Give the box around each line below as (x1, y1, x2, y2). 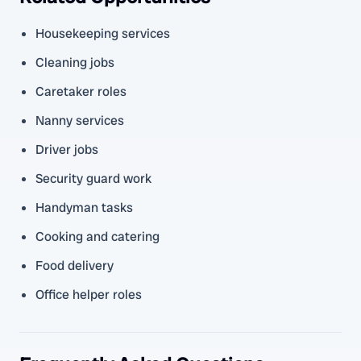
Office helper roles (35, 286, 142, 303)
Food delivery (35, 257, 114, 274)
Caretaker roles (35, 83, 127, 100)
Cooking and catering (35, 228, 160, 245)
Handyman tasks (35, 199, 133, 216)
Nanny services (35, 112, 124, 129)
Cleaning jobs (35, 54, 114, 71)
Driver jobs (35, 141, 98, 158)
